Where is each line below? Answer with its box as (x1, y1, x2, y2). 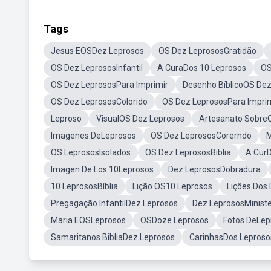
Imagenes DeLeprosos (51, 131, 136, 140)
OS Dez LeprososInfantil (51, 63, 143, 73)
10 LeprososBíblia (51, 181, 118, 191)
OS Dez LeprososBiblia (145, 148, 231, 157)
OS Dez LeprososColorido (51, 97, 148, 106)
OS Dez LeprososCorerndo (151, 131, 252, 140)
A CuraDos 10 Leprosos (157, 63, 246, 73)
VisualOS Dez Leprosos (96, 114, 184, 123)
